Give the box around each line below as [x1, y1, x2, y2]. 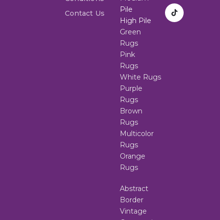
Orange [120, 152, 145, 161]
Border [120, 195, 143, 205]
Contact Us [65, 9, 105, 18]
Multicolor [120, 129, 154, 138]
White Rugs [120, 73, 161, 82]
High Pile [120, 16, 151, 26]
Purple [120, 84, 142, 93]
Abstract [120, 184, 148, 193]
